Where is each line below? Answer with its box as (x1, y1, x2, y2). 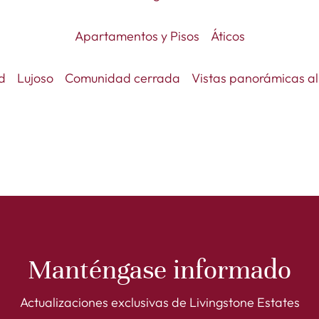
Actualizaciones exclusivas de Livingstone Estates (19, 294, 300, 310)
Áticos (210, 28, 245, 44)
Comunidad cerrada (64, 70, 180, 86)
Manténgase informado (28, 253, 291, 286)
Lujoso (16, 70, 53, 86)
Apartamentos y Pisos (74, 28, 199, 44)
